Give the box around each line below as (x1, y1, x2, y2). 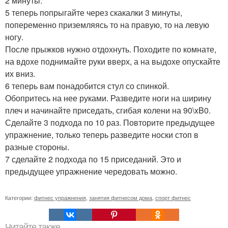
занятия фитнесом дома (89, 193, 152, 202)
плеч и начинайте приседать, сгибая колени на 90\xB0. (5, 104, 211, 117)
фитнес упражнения (34, 193, 86, 202)
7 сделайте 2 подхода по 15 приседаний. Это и (5, 153, 181, 165)
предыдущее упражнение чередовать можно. (5, 165, 177, 178)
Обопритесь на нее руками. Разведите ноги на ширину (5, 92, 211, 104)
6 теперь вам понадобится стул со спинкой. (5, 80, 169, 92)
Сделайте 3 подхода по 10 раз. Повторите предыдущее (5, 117, 215, 129)
